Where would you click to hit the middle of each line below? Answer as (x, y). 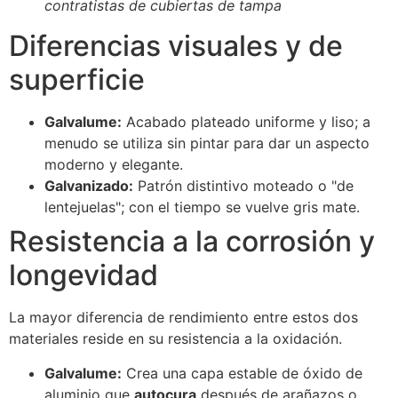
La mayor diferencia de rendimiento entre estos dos (183, 318)
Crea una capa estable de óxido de (242, 373)
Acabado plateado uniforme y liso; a (246, 122)
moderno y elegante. (114, 165)
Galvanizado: (89, 186)
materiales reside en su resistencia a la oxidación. (175, 339)
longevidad (84, 275)
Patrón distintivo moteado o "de (243, 186)
